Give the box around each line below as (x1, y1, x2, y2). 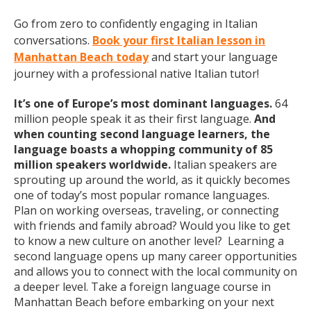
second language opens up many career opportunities (14, 249, 297, 264)
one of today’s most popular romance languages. (14, 187, 269, 203)
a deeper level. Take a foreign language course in (14, 279, 271, 294)
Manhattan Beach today (14, 49, 149, 65)
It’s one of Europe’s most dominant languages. (14, 96, 272, 111)
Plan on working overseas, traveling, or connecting (14, 203, 279, 218)
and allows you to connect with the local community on (14, 264, 297, 279)
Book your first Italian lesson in (92, 33, 265, 48)
